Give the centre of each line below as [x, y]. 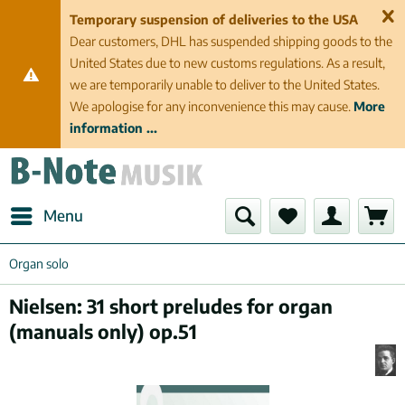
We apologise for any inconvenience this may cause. [212, 106]
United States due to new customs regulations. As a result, [228, 63]
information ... [114, 128]
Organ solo [39, 264]
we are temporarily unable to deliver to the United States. [225, 85]
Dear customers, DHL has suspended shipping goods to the [231, 41]
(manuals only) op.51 [103, 331]
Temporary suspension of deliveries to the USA [214, 19]
